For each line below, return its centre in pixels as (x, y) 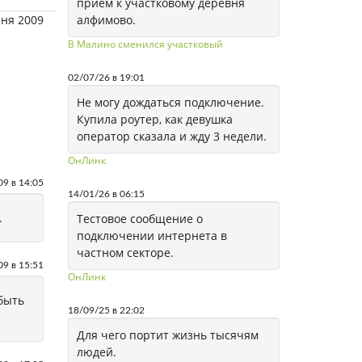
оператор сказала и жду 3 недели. (171, 136)
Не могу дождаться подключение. (170, 102)
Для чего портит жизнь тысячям (167, 335)
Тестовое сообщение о (139, 219)
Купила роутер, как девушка (154, 119)
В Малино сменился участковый (145, 44)
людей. (96, 352)
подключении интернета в (152, 236)
